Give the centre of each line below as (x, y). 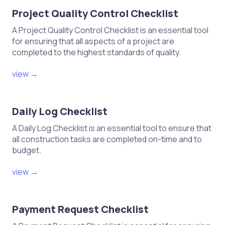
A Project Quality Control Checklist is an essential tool (110, 30)
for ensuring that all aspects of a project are (93, 41)
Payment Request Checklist (80, 209)
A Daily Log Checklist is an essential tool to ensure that (112, 128)
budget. (27, 150)
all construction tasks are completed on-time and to (107, 139)
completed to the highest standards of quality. (96, 52)
